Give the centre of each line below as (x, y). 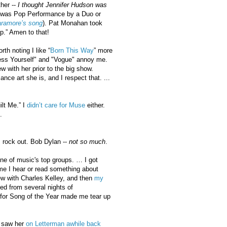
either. (95, 105)
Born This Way (72, 50)
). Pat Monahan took (72, 23)
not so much (87, 141)
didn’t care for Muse (56, 105)
